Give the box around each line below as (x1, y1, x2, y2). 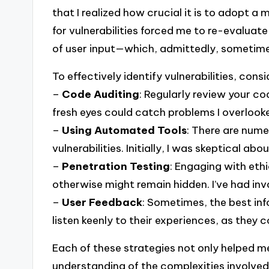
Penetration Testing (62, 160, 171, 174)
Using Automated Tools (62, 124, 187, 138)
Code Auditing (62, 88, 140, 101)
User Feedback (62, 196, 143, 210)
